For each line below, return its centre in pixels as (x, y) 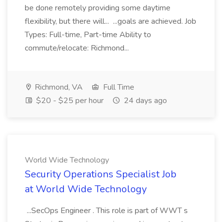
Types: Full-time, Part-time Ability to (88, 35)
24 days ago (144, 101)
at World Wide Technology (86, 189)
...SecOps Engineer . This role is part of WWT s (106, 211)
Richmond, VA (58, 87)
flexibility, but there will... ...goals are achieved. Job (111, 21)
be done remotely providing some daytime (98, 8)
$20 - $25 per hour (69, 101)
